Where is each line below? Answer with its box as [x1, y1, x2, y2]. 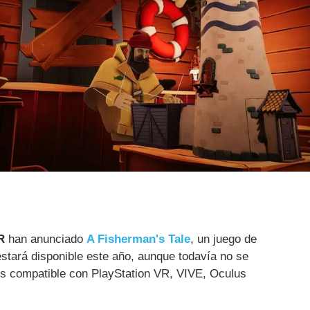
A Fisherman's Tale [86, 232, 190, 246]
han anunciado [5, 232, 86, 246]
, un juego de [190, 232, 257, 246]
